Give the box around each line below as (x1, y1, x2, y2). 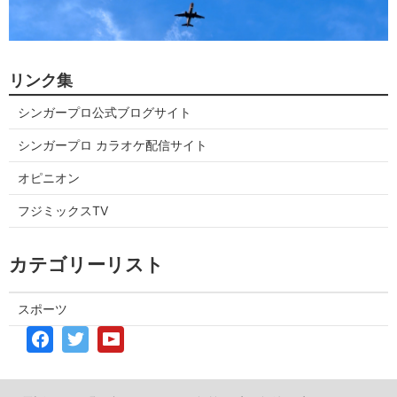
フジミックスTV (18, 203, 108, 219)
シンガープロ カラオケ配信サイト (18, 137, 207, 153)
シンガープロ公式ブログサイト (18, 105, 191, 121)
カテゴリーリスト (9, 253, 164, 276)
